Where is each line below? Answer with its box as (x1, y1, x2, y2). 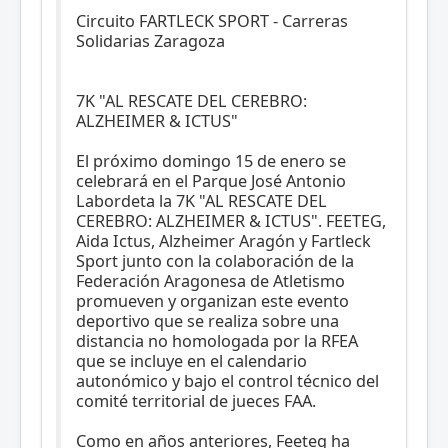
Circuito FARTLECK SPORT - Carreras (76, 10, 348, 33)
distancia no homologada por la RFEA (76, 330, 358, 353)
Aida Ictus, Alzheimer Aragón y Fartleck (76, 230, 371, 253)
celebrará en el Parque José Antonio (76, 170, 346, 193)
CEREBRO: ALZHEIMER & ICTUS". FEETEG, (76, 210, 386, 233)
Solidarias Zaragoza (76, 30, 225, 53)
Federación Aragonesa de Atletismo (76, 270, 345, 293)
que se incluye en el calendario (76, 350, 307, 373)
